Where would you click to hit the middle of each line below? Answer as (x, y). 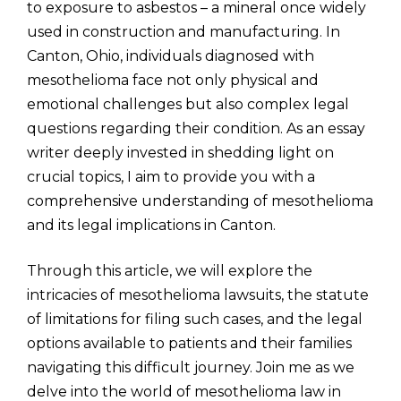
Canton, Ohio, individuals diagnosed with (171, 56)
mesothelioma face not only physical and (173, 80)
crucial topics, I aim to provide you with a (171, 177)
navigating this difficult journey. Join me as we (191, 367)
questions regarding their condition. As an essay (196, 128)
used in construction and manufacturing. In (183, 32)
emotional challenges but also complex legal (188, 104)
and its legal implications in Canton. (151, 225)
